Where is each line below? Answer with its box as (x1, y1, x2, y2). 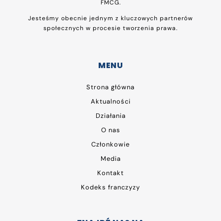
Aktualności (90, 97, 131, 106)
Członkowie (91, 140, 130, 148)
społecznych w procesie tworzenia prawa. (43, 24, 178, 32)
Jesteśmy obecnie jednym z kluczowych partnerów (28, 14, 193, 22)
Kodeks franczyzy (81, 183, 140, 191)
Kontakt (97, 168, 124, 177)
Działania (95, 111, 126, 120)
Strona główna (86, 82, 135, 91)
